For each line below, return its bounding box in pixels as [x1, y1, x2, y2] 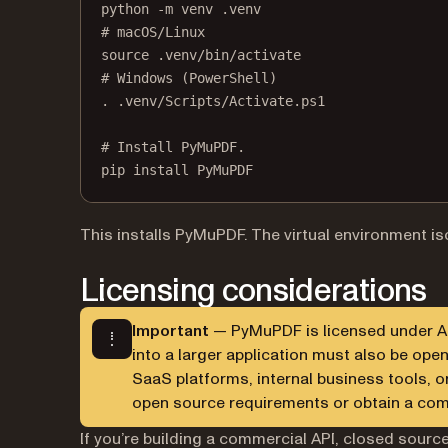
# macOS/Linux [101, 24, 205, 40]
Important [132, 320, 209, 342]
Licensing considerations [80, 269, 427, 313]
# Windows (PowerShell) [101, 70, 277, 86]
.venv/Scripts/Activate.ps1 [117, 93, 325, 109]
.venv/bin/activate [157, 47, 301, 63]
